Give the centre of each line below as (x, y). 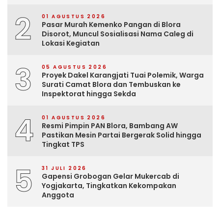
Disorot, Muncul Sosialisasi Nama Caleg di (118, 34)
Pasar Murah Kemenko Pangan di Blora (111, 25)
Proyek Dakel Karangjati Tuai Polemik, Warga (123, 75)
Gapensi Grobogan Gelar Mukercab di (110, 177)
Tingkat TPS (63, 145)
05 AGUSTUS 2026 (74, 67)
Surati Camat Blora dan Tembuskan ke (111, 85)
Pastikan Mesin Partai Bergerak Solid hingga (122, 135)
